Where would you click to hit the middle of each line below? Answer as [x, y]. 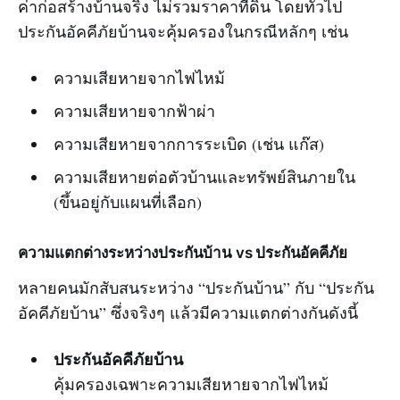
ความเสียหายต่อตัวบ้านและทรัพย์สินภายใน [204, 177]
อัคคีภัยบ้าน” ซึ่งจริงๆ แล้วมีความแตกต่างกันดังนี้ [188, 313]
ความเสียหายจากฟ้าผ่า [134, 111]
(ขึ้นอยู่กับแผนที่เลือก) [127, 202]
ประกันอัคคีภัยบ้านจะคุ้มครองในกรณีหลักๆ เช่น [183, 32]
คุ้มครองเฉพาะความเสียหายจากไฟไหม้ [191, 384]
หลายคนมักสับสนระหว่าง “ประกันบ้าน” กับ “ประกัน [196, 288]
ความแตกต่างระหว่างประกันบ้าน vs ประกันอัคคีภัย [183, 253]
